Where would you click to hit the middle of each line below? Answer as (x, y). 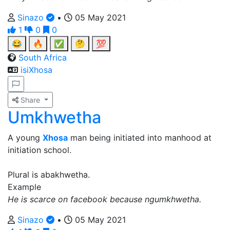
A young (25, 138)
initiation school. (40, 150)
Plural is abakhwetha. (49, 175)
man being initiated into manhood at (140, 138)
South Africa (43, 57)
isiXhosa (36, 70)
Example (24, 187)
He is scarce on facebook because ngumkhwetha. (104, 199)
